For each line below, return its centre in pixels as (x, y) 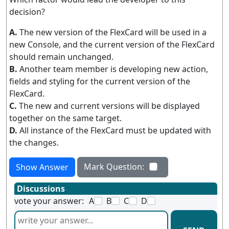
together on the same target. (65, 118)
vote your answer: (49, 201)
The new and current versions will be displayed (109, 106)
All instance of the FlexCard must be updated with (115, 130)
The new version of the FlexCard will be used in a (113, 32)
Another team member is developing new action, (114, 69)
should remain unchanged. (61, 57)
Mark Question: (114, 167)
